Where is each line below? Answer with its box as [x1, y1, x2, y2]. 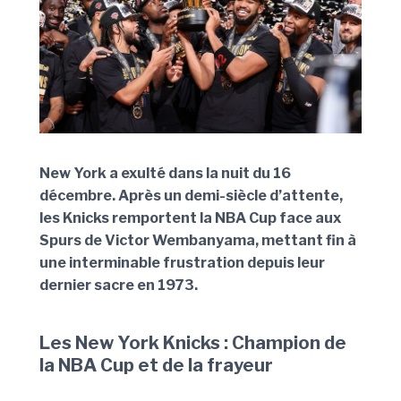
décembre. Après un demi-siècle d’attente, [39, 186, 343, 204]
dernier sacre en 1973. [39, 276, 198, 294]
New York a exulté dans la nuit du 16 [39, 164, 291, 182]
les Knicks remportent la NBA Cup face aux [39, 209, 341, 226]
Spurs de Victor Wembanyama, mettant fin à [39, 231, 356, 249]
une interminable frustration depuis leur [39, 253, 325, 271]
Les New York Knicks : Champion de [39, 332, 346, 354]
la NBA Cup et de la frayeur [39, 354, 273, 377]
